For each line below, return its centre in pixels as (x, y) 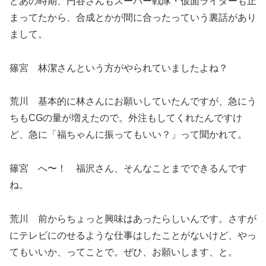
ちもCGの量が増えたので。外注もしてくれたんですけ (126, 118)
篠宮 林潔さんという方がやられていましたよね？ (119, 68)
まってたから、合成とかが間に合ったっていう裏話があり (133, 17)
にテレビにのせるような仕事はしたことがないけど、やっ (133, 236)
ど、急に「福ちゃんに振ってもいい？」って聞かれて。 (128, 135)
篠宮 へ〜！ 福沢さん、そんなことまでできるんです (128, 169)
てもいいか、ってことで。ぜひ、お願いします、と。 (123, 252)
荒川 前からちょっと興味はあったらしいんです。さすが (133, 219)
